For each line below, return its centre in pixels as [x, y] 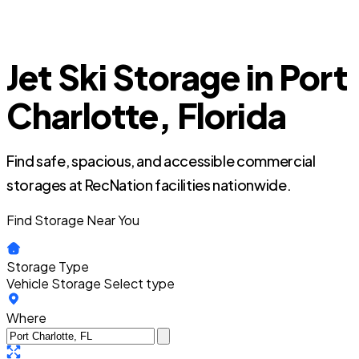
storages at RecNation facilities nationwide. [149, 185]
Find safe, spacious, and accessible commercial [161, 161]
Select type [139, 283]
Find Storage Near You [73, 220]
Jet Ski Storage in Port [177, 77]
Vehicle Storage [54, 283]
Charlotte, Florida [146, 115]
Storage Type [48, 266]
